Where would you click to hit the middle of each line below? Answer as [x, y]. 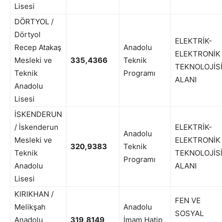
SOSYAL [189, 214]
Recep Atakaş [38, 48]
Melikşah [30, 207]
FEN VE [188, 201]
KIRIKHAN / [34, 194]
